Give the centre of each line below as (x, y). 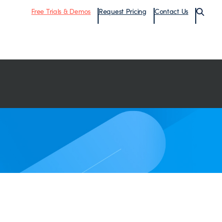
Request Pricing (122, 11)
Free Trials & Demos (61, 11)
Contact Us (171, 11)
